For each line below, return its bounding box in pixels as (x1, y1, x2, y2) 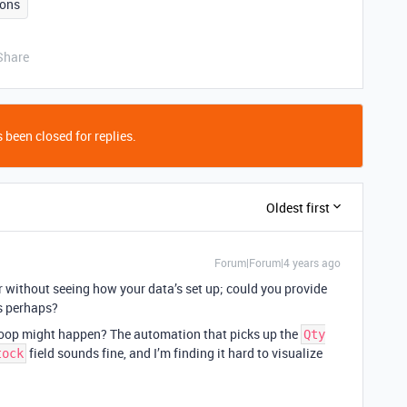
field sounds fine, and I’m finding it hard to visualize (26, 344, 323, 362)
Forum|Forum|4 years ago (214, 255, 341, 270)
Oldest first (266, 198, 330, 216)
